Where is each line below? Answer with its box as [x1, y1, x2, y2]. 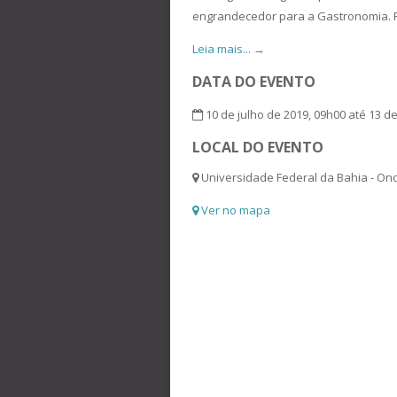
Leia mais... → [192, 41, 265, 57]
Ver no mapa [198, 202, 270, 218]
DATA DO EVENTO [192, 72, 315, 91]
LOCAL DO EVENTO [192, 137, 323, 157]
